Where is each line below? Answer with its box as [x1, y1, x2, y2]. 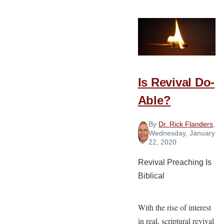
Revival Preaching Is [137, 157, 211, 166]
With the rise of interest [137, 201, 211, 212]
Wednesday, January [148, 128, 215, 137]
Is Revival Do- [137, 75, 215, 89]
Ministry [177, 40, 205, 49]
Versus [177, 13, 202, 22]
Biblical [137, 171, 164, 180]
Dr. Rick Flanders [158, 119, 213, 128]
